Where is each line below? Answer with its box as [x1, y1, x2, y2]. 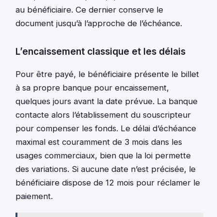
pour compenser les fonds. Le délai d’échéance [15, 123, 196, 133]
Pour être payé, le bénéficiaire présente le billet [15, 69, 199, 79]
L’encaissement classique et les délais [15, 46, 186, 58]
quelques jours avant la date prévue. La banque [15, 96, 198, 106]
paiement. [15, 191, 53, 201]
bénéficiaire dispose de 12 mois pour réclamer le [15, 177, 200, 187]
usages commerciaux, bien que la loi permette [15, 150, 191, 160]
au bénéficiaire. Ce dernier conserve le [15, 5, 163, 15]
